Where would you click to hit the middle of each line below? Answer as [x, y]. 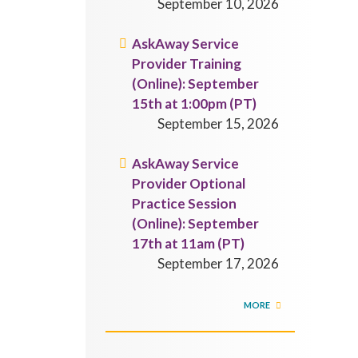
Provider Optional [189, 183]
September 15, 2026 [219, 123]
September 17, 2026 [219, 263]
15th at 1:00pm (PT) [195, 103]
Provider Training [187, 64]
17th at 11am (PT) [189, 243]
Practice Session [185, 203]
